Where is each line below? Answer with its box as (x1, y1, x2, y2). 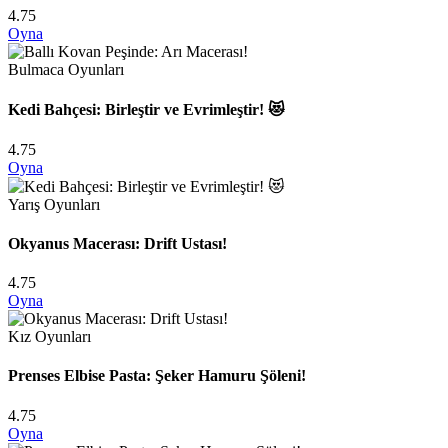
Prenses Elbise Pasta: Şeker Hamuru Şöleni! (8, 367, 306, 385)
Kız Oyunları (8, 328, 91, 346)
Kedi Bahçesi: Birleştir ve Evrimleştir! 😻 (8, 101, 285, 119)
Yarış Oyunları (8, 195, 100, 213)
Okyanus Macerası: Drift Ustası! (8, 234, 227, 252)
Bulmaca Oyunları (8, 61, 124, 79)
